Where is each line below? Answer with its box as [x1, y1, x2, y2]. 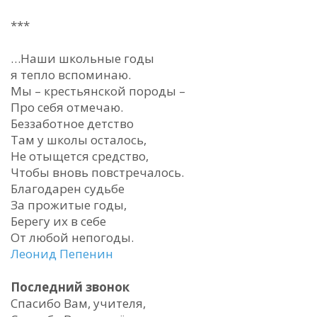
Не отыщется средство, [11, 148, 149, 164]
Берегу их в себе [11, 213, 106, 229]
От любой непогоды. [11, 229, 134, 246]
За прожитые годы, [11, 197, 127, 213]
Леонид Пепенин [11, 246, 113, 262]
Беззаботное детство [11, 115, 134, 132]
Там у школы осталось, [11, 132, 146, 148]
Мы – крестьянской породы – [11, 83, 185, 99]
